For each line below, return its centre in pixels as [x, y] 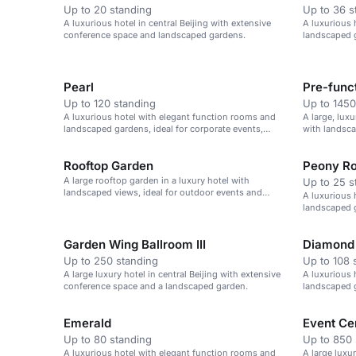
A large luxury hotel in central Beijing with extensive [172, 274]
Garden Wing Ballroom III [135, 244]
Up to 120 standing [110, 103]
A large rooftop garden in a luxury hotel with [157, 180]
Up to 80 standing [108, 339]
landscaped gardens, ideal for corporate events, [163, 129]
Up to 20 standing [108, 10]
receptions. [87, 204]
